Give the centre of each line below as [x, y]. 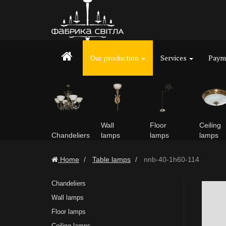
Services [174, 58]
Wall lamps [68, 197]
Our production [115, 58]
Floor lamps [69, 212]
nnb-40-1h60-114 [171, 159]
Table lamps [111, 159]
